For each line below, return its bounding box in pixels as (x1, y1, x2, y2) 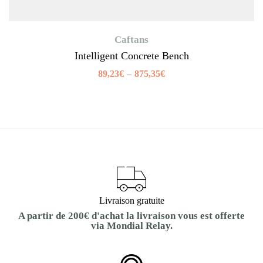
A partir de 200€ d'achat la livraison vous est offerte (18, 210, 245, 221)
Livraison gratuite (99, 195, 164, 205)
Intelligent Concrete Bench (74, 49, 189, 62)
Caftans (114, 33, 149, 45)
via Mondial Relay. (90, 220, 173, 231)
